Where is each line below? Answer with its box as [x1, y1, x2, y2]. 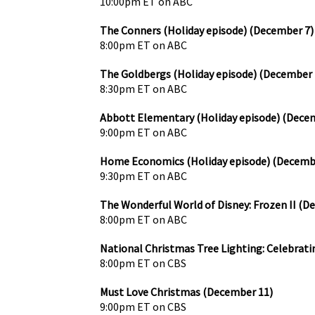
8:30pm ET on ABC [100, 81, 187, 96]
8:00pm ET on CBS [100, 255, 186, 270]
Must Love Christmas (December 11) [100, 284, 273, 299]
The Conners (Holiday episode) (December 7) [100, 22, 314, 37]
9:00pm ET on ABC [100, 124, 187, 139]
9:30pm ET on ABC [100, 168, 187, 183]
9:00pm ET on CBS [100, 299, 186, 314]
